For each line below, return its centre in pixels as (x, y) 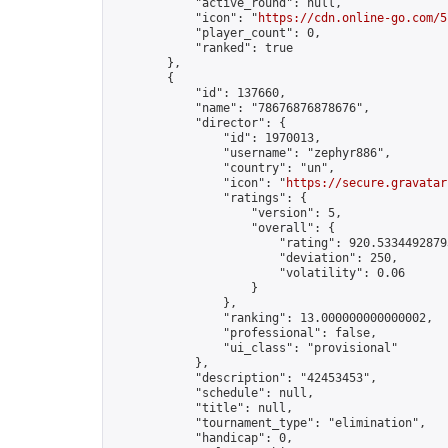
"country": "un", (223, 168)
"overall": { (223, 228)
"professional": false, (244, 333)
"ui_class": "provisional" (254, 348)
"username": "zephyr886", (251, 153)
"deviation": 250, (254, 258)
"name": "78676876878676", (240, 108)
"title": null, (202, 408)
